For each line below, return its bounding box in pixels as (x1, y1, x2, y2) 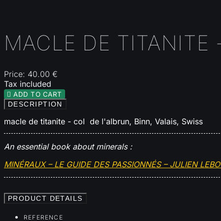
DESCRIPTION (8, 100, 63, 108)
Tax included (4, 78, 51, 89)
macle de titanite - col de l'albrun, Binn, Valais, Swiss (4, 116, 203, 126)
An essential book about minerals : (4, 141, 132, 151)
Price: (4, 69, 28, 79)
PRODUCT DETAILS (8, 194, 83, 202)
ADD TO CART (13, 90, 62, 98)
